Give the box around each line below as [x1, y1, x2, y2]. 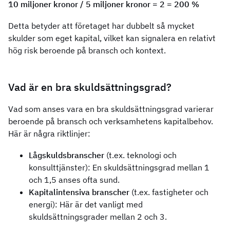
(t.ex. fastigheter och [129, 187, 208, 198]
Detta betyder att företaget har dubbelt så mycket [8, 21, 195, 31]
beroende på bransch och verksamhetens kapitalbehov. [8, 116, 213, 127]
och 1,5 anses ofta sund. [29, 175, 120, 185]
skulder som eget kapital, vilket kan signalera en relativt [8, 33, 216, 44]
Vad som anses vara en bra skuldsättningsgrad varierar [8, 104, 214, 114]
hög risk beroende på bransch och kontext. [8, 45, 166, 56]
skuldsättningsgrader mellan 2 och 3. [29, 212, 167, 222]
